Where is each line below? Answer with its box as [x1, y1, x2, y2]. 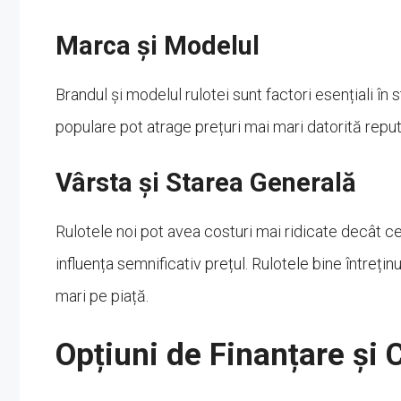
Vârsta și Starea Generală [55, 166, 356, 198]
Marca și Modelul [55, 30, 260, 61]
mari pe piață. [55, 286, 149, 305]
